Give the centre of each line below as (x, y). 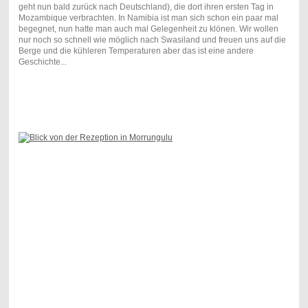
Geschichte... (42, 62)
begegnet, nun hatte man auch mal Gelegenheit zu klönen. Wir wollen (148, 29)
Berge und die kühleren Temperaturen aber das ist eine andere (136, 51)
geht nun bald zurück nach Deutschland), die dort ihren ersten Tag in (146, 7)
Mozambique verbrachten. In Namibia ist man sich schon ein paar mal (148, 18)
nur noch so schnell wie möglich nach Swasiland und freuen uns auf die (152, 40)
